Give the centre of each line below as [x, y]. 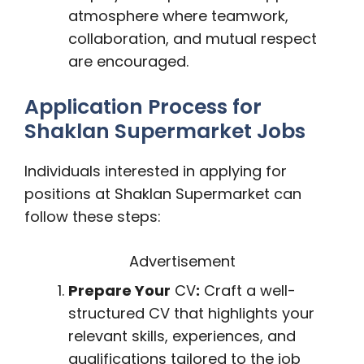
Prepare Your [119, 290]
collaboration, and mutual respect [193, 39]
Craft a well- [248, 290]
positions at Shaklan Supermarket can [163, 194]
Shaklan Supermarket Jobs [165, 131]
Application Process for [143, 107]
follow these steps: [93, 217]
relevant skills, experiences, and [182, 336]
